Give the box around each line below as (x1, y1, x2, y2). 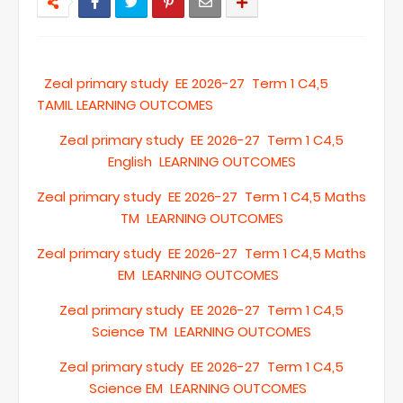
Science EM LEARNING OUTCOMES (89, 379, 307, 398)
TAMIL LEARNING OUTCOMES (37, 95, 213, 114)
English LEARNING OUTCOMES (107, 152, 296, 171)
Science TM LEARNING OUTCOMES (92, 322, 311, 341)
